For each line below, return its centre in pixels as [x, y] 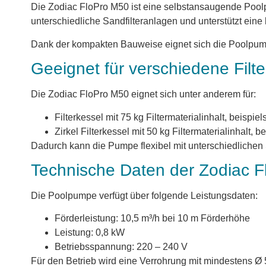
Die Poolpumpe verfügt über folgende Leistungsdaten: [144, 196]
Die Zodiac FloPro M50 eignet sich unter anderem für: [143, 94]
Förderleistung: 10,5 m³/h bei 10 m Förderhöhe [152, 218]
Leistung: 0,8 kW [90, 233]
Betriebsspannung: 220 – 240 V [121, 247]
